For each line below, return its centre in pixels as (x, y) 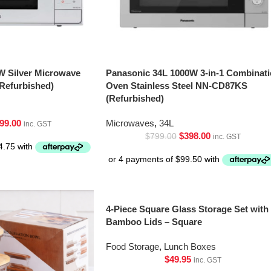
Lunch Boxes (190, 247)
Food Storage (132, 247)
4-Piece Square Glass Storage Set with (187, 209)
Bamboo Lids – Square (154, 222)
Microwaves (130, 123)
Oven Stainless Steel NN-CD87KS (176, 85)
